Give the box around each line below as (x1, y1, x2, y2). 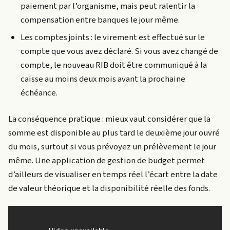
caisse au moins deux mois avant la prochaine (21, 72, 185, 85)
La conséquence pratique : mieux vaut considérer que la (8, 112, 210, 125)
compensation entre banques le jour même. (21, 14, 180, 27)
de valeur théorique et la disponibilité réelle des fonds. (8, 182, 210, 195)
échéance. (21, 86, 57, 99)
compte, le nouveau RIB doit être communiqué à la (21, 59, 207, 71)
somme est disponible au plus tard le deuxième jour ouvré (8, 126, 220, 139)
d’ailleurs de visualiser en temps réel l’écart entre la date (8, 168, 218, 181)
